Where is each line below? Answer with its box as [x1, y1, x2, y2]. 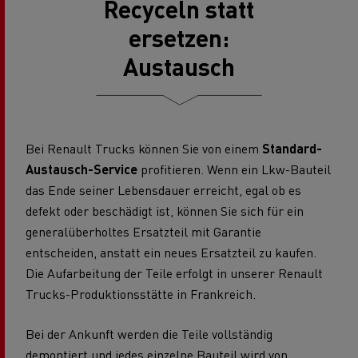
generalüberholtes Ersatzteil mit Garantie [26, 222, 261, 240]
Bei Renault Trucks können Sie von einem [26, 139, 262, 157]
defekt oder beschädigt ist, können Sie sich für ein [26, 201, 304, 219]
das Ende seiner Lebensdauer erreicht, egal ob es [26, 181, 301, 198]
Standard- [262, 139, 322, 157]
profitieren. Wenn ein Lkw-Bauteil [137, 160, 331, 177]
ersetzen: [129, 22, 229, 53]
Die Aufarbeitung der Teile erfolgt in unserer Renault [26, 264, 323, 281]
